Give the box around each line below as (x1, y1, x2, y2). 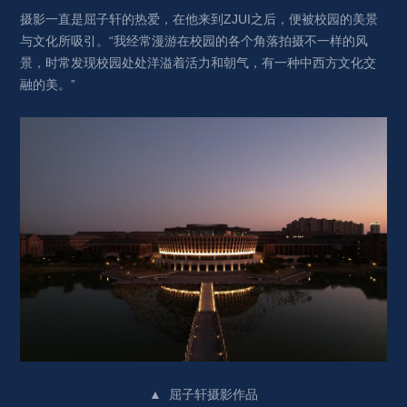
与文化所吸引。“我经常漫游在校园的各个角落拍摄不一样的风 (20, 34, 369, 49)
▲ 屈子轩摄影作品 (149, 387, 258, 402)
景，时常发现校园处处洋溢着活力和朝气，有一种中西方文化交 (20, 55, 377, 71)
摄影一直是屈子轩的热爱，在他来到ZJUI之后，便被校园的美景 (20, 12, 379, 27)
